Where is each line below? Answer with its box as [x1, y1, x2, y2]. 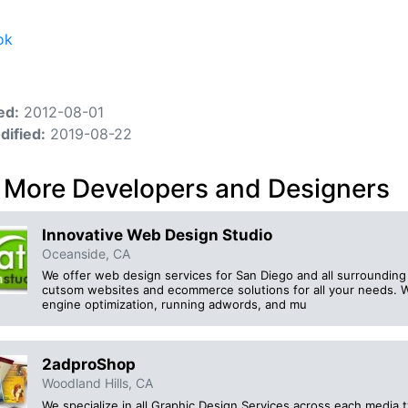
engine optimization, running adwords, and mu [42, 297, 307, 312]
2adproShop [42, 355, 136, 374]
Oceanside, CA [42, 246, 130, 261]
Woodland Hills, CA [42, 375, 153, 392]
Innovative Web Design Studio [42, 226, 272, 244]
